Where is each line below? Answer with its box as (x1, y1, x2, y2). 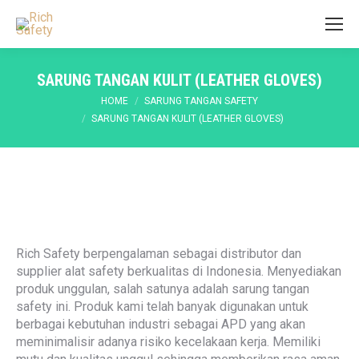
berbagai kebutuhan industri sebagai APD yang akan (16, 317, 305, 332)
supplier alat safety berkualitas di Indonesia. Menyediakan (16, 264, 341, 279)
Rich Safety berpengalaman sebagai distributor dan (16, 246, 301, 261)
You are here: (16, 93, 87, 108)
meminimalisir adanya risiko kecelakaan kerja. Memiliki (16, 334, 321, 349)
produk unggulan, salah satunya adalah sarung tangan (16, 281, 309, 296)
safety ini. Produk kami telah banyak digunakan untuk (16, 299, 309, 314)
